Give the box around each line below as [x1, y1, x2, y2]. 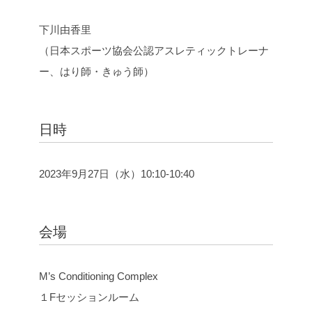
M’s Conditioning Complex [39, 270, 158, 282]
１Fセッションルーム [39, 291, 139, 303]
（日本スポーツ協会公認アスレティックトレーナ [39, 45, 269, 56]
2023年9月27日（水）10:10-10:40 [39, 168, 194, 180]
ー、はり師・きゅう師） [39, 65, 154, 77]
